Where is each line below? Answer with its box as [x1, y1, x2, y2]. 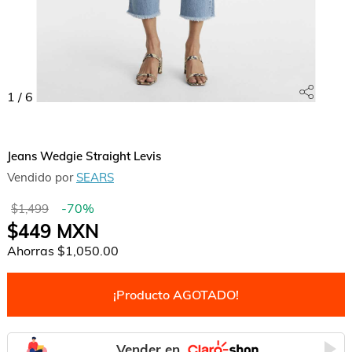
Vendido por [6, 170, 76, 185]
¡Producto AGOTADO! [112, 287, 239, 302]
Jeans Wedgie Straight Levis [6, 148, 161, 163]
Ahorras [6, 243, 57, 258]
